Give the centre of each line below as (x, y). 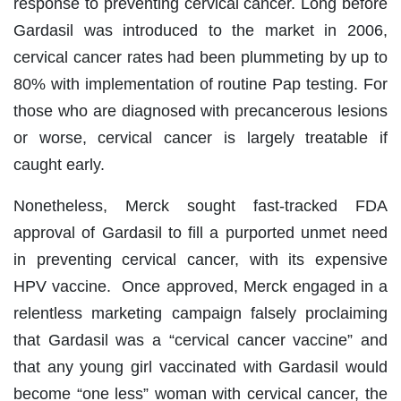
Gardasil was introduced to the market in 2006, (200, 31)
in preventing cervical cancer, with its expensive (200, 260)
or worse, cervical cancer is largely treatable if (200, 138)
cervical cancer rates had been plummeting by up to (200, 58)
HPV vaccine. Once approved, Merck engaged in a (200, 287)
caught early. (59, 165)
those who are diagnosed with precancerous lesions (200, 111)
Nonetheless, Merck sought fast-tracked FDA (200, 206)
